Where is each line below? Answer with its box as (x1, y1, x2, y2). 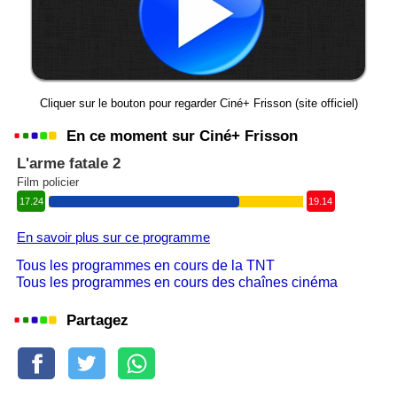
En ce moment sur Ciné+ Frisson (66, 127, 298, 144)
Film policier (17, 175, 79, 189)
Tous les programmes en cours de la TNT (16, 258, 275, 273)
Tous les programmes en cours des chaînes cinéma (16, 275, 338, 290)
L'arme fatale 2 (17, 155, 121, 172)
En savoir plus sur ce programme (17, 230, 210, 245)
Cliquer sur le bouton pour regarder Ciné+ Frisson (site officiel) (39, 97, 358, 110)
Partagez (66, 311, 128, 329)
